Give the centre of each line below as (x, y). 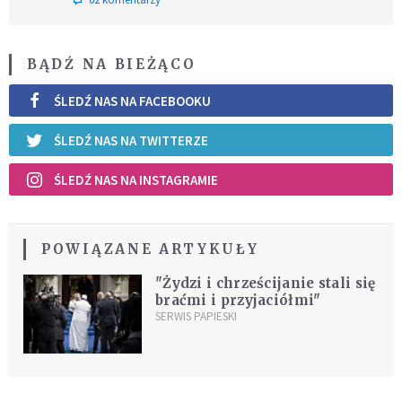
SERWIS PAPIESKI (196, 317)
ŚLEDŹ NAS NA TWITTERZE (131, 140)
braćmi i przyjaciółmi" (238, 301)
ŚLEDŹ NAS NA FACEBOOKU (132, 100)
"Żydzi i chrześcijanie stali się (265, 284)
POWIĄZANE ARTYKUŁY (150, 249)
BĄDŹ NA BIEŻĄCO (112, 65)
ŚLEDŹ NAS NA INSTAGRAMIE (136, 179)
